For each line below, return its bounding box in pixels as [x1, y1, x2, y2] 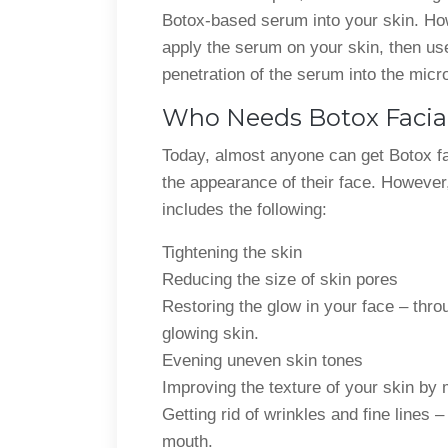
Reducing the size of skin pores [162, 269, 398, 289]
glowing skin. [162, 323, 259, 343]
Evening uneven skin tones [162, 350, 363, 370]
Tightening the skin [162, 242, 302, 262]
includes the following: [162, 199, 327, 219]
